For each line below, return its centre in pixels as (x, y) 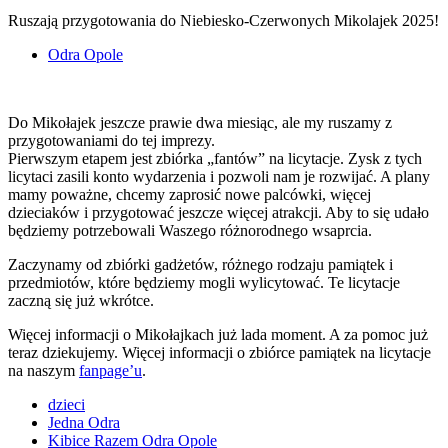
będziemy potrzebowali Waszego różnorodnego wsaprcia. (190, 231)
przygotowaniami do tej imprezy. (111, 141)
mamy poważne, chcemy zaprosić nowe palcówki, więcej (189, 195)
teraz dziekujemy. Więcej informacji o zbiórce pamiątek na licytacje (219, 353)
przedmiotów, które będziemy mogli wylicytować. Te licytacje (204, 283)
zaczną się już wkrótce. (81, 301)
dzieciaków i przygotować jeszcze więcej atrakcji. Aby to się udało (218, 213)
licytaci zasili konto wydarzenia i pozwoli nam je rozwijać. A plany (219, 177)
